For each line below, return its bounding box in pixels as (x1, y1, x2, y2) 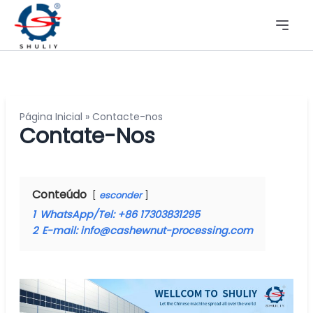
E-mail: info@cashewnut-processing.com (42, 224, 253, 238)
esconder (99, 189, 142, 201)
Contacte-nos (92, 110, 163, 124)
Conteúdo (32, 187, 87, 203)
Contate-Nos (20, 122, 155, 151)
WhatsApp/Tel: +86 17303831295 (40, 208, 200, 221)
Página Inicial (20, 110, 82, 124)
